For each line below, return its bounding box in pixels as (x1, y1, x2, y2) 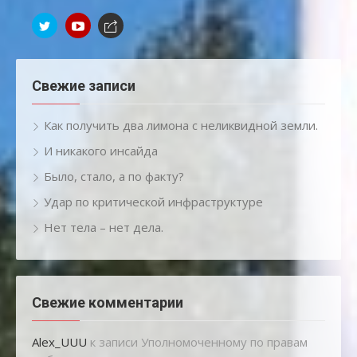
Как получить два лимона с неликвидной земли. (44, 116, 318, 133)
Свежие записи (32, 76, 135, 94)
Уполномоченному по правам (141, 333, 308, 350)
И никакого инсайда (44, 142, 158, 159)
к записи (87, 333, 141, 350)
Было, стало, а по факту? (44, 167, 184, 184)
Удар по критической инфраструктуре (44, 193, 263, 210)
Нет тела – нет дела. (44, 218, 163, 235)
